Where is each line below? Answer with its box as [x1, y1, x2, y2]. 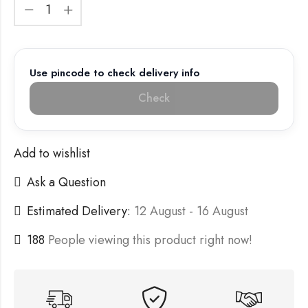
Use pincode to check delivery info [30, 65, 199, 80]
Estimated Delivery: [27, 201, 131, 220]
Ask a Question [27, 173, 106, 191]
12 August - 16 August [134, 201, 248, 220]
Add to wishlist [14, 144, 90, 162]
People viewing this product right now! [48, 230, 252, 249]
